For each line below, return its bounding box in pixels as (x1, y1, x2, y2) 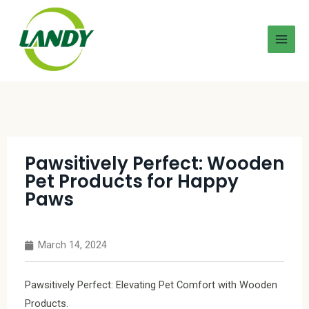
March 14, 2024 (38, 239, 107, 252)
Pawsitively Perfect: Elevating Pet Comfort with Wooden (25, 279, 277, 292)
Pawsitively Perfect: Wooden (25, 151, 284, 177)
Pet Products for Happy (25, 169, 239, 195)
